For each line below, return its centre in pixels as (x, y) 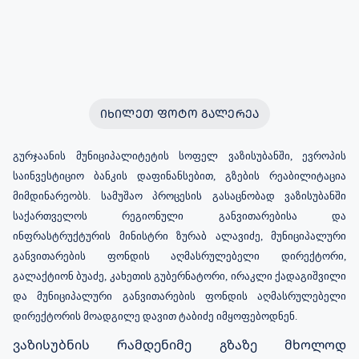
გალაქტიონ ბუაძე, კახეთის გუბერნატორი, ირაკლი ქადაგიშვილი (179, 276)
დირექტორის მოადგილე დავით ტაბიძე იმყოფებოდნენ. (155, 316)
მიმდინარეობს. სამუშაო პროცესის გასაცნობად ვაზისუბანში (179, 196)
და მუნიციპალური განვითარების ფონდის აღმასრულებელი (179, 296)
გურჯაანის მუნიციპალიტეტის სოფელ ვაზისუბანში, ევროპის (179, 155)
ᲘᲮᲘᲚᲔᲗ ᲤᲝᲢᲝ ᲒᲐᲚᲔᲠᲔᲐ (179, 113)
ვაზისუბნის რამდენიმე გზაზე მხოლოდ (179, 344)
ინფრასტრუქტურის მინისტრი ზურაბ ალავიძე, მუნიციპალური (179, 236)
